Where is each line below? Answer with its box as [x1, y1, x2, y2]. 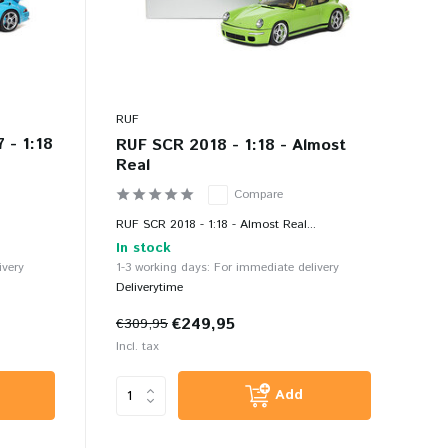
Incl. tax [115, 338, 159, 356]
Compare [233, 186, 283, 204]
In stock [115, 238, 171, 259]
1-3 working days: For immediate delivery [115, 259, 339, 277]
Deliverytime [115, 279, 183, 297]
